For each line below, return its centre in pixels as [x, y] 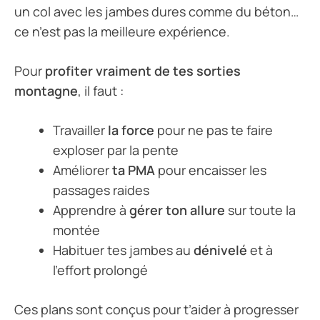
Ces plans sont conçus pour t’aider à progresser [156, 310]
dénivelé [220, 250]
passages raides [101, 190]
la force [131, 130]
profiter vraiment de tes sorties [143, 71]
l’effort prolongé [100, 270]
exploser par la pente [116, 150]
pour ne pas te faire [214, 130]
